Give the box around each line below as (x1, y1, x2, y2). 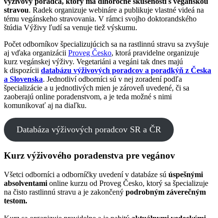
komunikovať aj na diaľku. (4, 101, 87, 109)
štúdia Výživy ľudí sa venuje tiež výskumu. (4, 23, 137, 32)
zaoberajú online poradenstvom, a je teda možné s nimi (4, 92, 172, 101)
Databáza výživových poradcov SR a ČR (16, 124, 161, 134)
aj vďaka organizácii (4, 48, 68, 57)
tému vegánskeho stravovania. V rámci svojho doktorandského (4, 14, 197, 23)
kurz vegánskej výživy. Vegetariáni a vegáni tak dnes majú (4, 57, 183, 66)
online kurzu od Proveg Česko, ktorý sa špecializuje (47, 179, 208, 188)
